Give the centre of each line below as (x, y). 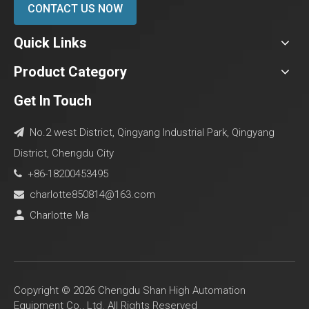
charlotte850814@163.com (92, 195)
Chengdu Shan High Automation (170, 290)
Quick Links (50, 43)
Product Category (70, 72)
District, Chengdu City (64, 153)
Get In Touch (53, 101)
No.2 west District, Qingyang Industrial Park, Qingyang (149, 132)
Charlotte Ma (57, 215)
